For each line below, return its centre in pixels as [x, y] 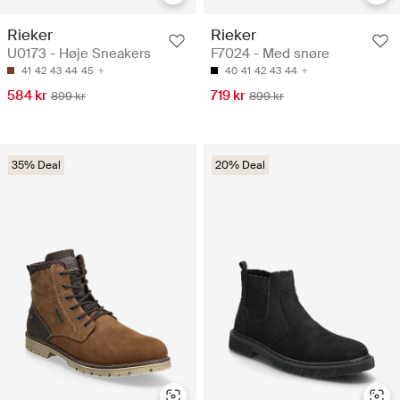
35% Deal [36, 166]
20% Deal [240, 166]
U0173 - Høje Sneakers [79, 54]
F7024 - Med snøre [270, 54]
